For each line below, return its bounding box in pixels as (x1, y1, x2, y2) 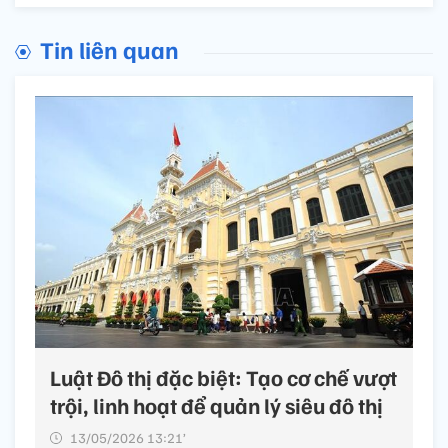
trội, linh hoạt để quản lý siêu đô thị (50, 390, 383, 419)
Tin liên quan (40, 33, 179, 64)
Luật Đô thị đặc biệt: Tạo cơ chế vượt (50, 362, 397, 391)
